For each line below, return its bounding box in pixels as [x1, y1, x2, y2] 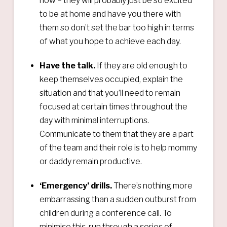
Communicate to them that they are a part [40, 129, 194, 139]
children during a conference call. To [40, 208, 172, 218]
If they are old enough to [97, 60, 188, 70]
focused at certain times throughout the [40, 101, 188, 111]
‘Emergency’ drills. [40, 180, 114, 191]
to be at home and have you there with [40, 9, 181, 19]
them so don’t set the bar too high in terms [40, 22, 195, 32]
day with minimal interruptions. [40, 115, 149, 125]
